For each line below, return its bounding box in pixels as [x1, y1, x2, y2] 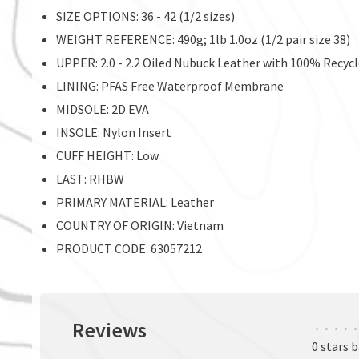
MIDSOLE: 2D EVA [56, 101, 149, 118]
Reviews [72, 317, 147, 344]
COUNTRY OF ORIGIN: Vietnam [56, 217, 224, 234]
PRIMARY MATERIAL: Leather [56, 194, 214, 211]
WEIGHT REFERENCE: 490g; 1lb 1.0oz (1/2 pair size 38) [56, 31, 350, 48]
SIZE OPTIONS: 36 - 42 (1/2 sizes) [56, 8, 235, 25]
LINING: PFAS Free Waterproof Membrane [56, 78, 284, 95]
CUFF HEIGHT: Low [56, 147, 159, 164]
